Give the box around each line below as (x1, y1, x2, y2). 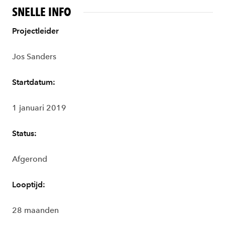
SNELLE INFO (12, 5, 71, 19)
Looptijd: (12, 180, 45, 189)
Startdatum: (12, 77, 55, 87)
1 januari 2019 (12, 103, 66, 113)
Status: (12, 129, 37, 138)
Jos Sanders (12, 52, 56, 61)
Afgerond (12, 154, 47, 164)
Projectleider (12, 26, 59, 36)
